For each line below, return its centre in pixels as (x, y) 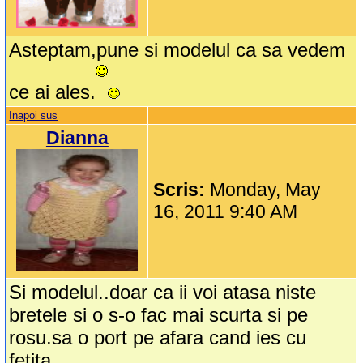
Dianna (77, 138)
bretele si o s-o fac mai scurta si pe (159, 315)
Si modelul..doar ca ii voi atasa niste (163, 293)
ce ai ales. (53, 92)
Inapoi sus (34, 116)
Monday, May (266, 190)
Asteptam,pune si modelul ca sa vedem (177, 50)
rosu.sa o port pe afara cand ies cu (158, 338)
